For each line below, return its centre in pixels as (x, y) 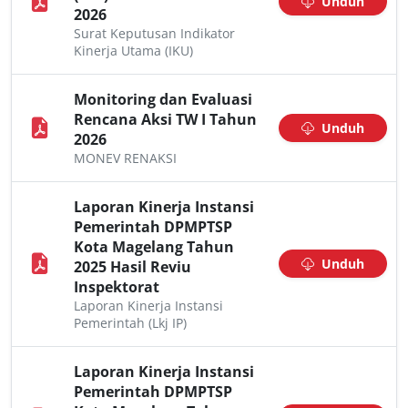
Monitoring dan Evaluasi (163, 99)
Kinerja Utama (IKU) (133, 51)
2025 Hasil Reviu (133, 267)
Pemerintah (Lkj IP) (130, 323)
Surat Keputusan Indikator (154, 33)
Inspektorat (117, 287)
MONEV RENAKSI (125, 158)
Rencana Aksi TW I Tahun (165, 119)
